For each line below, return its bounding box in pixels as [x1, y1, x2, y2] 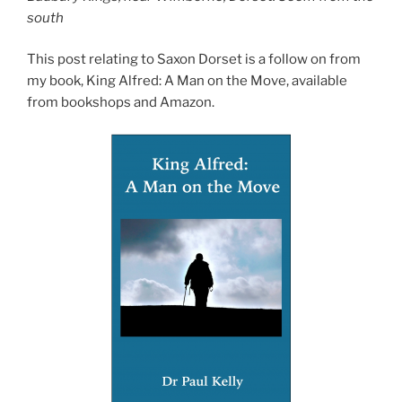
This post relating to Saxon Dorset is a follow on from [27, 51, 361, 68]
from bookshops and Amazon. [27, 94, 214, 111]
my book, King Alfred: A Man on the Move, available [27, 73, 347, 90]
